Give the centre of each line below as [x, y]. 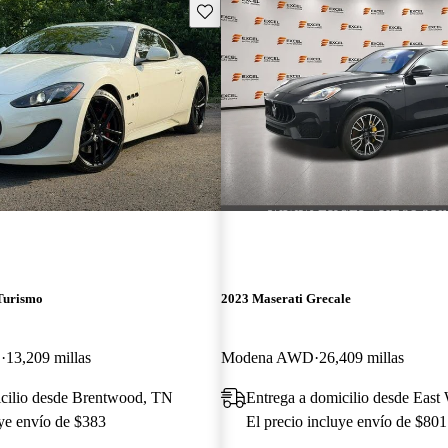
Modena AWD [267, 357]
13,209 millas [48, 357]
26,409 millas [361, 357]
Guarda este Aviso [249, 10]
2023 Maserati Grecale [285, 298]
